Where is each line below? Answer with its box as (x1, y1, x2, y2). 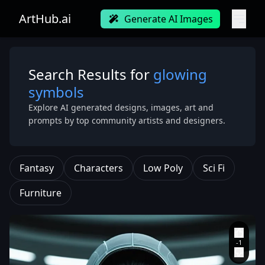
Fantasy (20, 161, 54, 174)
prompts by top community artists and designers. (28, 115, 225, 126)
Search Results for (28, 64, 153, 84)
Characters (74, 161, 123, 174)
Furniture (20, 186, 62, 199)
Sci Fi (203, 161, 225, 174)
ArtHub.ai (19, 11, 71, 27)
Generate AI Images (124, 12, 213, 25)
